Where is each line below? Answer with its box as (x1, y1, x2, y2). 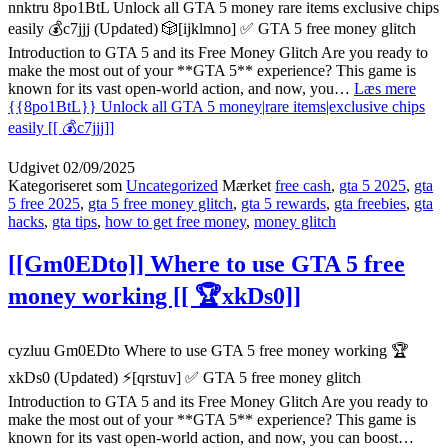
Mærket (222, 177, 275, 195)
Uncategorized (126, 177, 218, 195)
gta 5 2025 (339, 177, 406, 195)
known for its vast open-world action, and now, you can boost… (8, 428, 414, 446)
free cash (275, 177, 331, 195)
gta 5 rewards (241, 195, 326, 213)
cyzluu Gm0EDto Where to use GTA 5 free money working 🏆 (8, 341, 409, 359)
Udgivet (8, 159, 63, 177)
